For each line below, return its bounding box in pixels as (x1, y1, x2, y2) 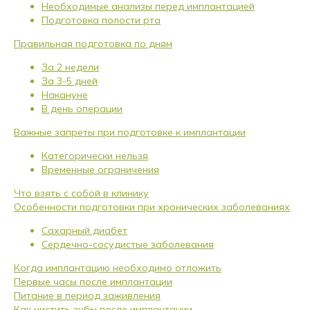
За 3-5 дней (42, 75, 98, 87)
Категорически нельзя (42, 149, 148, 162)
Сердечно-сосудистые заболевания (42, 238, 214, 250)
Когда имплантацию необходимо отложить (14, 262, 221, 274)
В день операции (42, 102, 122, 115)
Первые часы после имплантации (14, 275, 172, 288)
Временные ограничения (42, 163, 159, 176)
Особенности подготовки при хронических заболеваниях (14, 201, 290, 213)
